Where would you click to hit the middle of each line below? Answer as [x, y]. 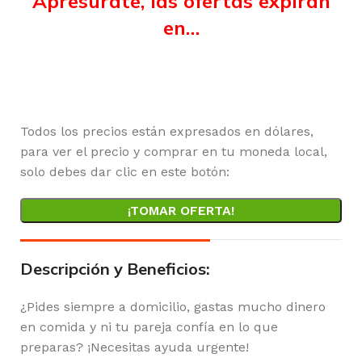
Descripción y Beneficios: [115, 269]
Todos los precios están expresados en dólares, [167, 131]
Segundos [288, 81]
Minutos [181, 81]
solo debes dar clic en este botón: [125, 172]
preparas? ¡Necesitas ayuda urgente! [135, 347]
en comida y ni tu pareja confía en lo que [149, 327]
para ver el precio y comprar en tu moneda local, [174, 152]
